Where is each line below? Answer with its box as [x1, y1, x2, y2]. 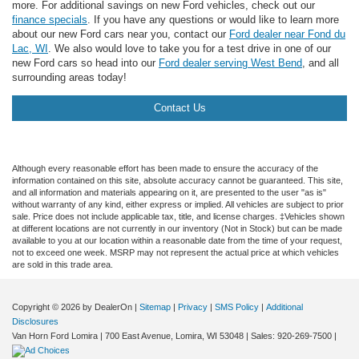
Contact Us [153, 101, 206, 114]
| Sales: [244, 330, 277, 341]
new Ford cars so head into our [12, 56, 159, 69]
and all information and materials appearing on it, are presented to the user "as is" [12, 187, 326, 197]
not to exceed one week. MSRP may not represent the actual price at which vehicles [12, 247, 339, 257]
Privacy [178, 301, 208, 312]
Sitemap [139, 301, 171, 312]
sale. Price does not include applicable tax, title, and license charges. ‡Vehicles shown [12, 211, 345, 221]
